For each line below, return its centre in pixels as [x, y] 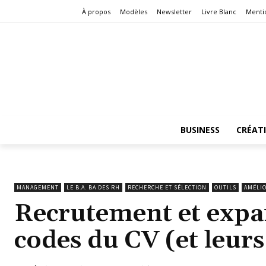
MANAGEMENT [38, 187]
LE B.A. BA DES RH [93, 187]
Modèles [134, 12]
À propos [96, 12]
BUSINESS [200, 129]
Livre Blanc [219, 12]
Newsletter [174, 12]
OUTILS [225, 187]
